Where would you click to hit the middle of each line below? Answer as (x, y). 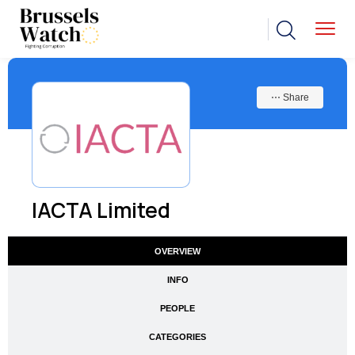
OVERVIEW (177, 252)
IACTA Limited (101, 210)
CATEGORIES (177, 337)
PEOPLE (177, 309)
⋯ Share (290, 98)
